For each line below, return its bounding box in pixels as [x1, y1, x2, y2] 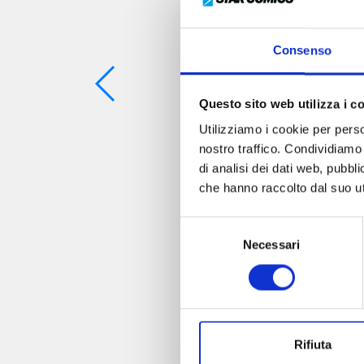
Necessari [243, 237, 300, 252]
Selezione [180, 219, 232, 233]
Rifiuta [293, 337, 331, 352]
